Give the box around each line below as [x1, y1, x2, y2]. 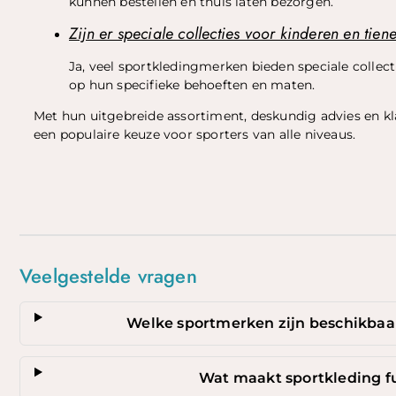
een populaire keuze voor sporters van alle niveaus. [34, 126, 356, 143]
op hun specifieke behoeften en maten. [69, 76, 316, 93]
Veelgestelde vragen [19, 261, 197, 290]
